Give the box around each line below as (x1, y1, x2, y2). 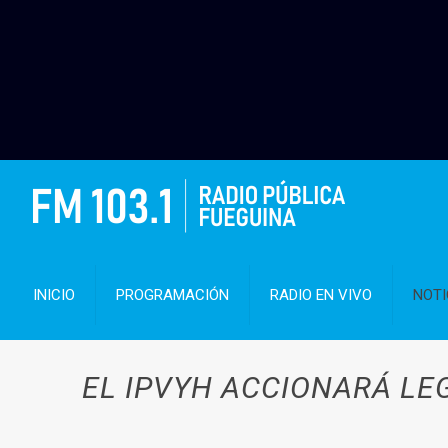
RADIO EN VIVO (270, 286, 373, 304)
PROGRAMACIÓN (116, 286, 230, 304)
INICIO (33, 286, 76, 304)
